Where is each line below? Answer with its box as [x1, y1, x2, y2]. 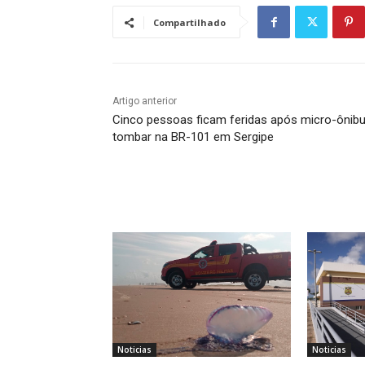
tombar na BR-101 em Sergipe [112, 130, 274, 145]
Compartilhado [153, 16, 226, 29]
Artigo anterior [112, 95, 177, 108]
